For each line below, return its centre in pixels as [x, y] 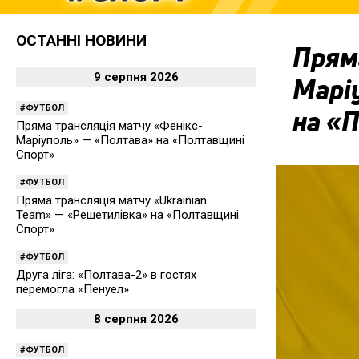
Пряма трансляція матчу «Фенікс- [109, 126]
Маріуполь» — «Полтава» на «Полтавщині [130, 141]
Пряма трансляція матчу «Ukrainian [111, 201]
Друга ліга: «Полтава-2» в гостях [106, 275]
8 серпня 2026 [136, 319]
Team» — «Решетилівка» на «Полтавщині [127, 215]
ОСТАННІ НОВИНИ [81, 41]
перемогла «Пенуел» [73, 290]
